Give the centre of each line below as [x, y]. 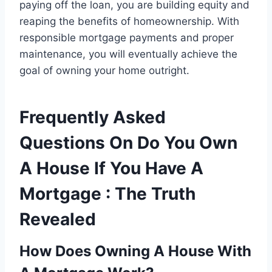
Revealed [58, 219]
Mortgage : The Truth [107, 194]
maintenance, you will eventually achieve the [128, 54]
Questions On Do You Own [128, 143]
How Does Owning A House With [135, 251]
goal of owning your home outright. [104, 71]
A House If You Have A [111, 168]
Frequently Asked [93, 117]
